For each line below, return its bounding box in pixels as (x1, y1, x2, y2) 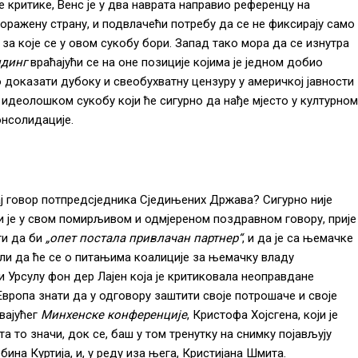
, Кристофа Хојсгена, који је (187, 307, 338, 322)
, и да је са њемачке (242, 230, 353, 245)
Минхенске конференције (41, 307, 187, 322)
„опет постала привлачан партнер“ (46, 230, 242, 245)
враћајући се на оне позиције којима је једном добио (30, 54, 323, 70)
